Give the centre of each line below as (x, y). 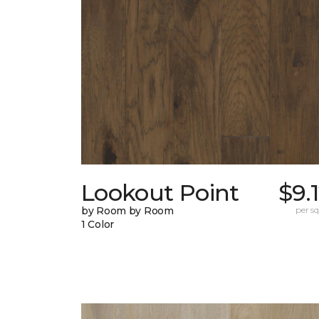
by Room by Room (127, 211)
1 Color (98, 225)
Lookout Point (160, 193)
